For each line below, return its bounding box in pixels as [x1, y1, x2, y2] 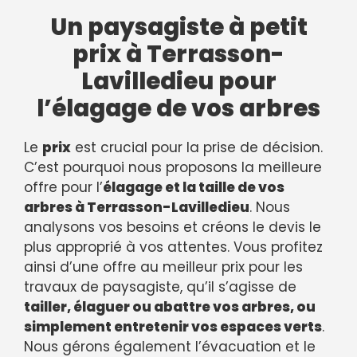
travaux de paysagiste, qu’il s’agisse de [24, 277, 296, 296]
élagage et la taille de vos [103, 177, 284, 197]
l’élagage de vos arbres [37, 92, 320, 124]
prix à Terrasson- [73, 37, 284, 70]
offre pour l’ [24, 177, 103, 197]
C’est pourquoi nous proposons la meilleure [24, 157, 322, 177]
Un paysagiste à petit [49, 10, 308, 43]
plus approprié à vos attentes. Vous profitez [24, 237, 323, 257]
